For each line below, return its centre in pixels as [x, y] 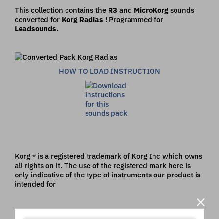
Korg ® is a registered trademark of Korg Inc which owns [109, 156]
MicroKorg [151, 10]
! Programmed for [134, 19]
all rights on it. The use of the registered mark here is [103, 165]
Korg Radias [83, 19]
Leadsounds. [37, 28]
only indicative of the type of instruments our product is [108, 175]
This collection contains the [61, 10]
